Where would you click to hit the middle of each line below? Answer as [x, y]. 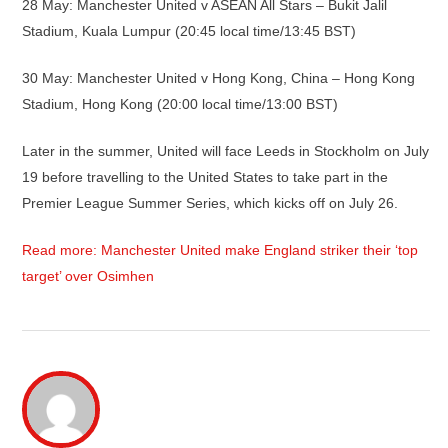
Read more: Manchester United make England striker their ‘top [220, 249]
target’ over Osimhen [88, 275]
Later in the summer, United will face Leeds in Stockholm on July [225, 150]
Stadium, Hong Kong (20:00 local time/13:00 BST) [180, 103]
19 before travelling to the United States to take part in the [205, 176]
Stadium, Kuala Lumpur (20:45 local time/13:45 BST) [189, 30]
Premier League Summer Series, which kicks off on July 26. [210, 202]
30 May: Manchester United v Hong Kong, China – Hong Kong [218, 77]
